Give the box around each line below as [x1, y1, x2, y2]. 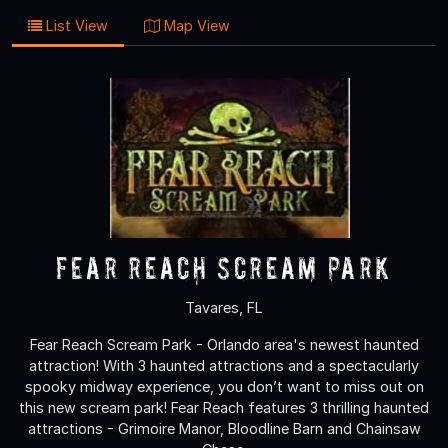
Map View [160, 16, 230, 34]
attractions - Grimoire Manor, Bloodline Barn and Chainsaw [27, 419, 421, 437]
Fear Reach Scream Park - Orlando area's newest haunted [29, 335, 419, 353]
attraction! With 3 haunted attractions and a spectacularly [29, 356, 419, 374]
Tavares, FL [185, 298, 263, 316]
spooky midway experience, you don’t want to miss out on [24, 377, 424, 395]
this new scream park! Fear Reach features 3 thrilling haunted [19, 398, 429, 416]
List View [42, 16, 108, 34]
